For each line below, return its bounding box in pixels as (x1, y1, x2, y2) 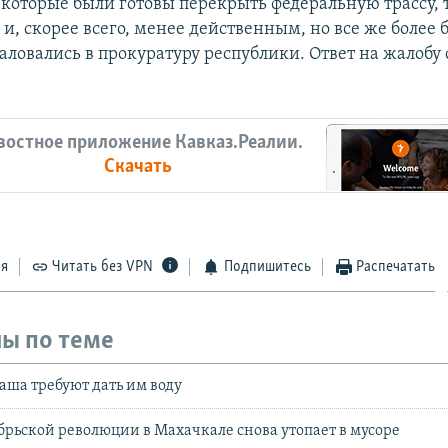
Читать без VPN (52, 258, 154, 275)
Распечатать (356, 258, 436, 275)
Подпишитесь (223, 258, 311, 275)
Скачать (103, 157, 172, 178)
